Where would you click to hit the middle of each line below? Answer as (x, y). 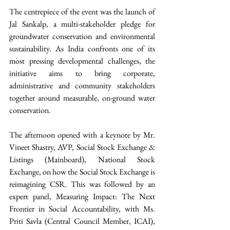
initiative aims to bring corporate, (82, 73)
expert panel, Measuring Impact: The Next (82, 197)
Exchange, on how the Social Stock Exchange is (82, 172)
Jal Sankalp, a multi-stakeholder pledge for (82, 24)
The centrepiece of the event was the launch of (82, 12)
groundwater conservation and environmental (82, 36)
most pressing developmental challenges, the (82, 61)
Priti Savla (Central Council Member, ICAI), (82, 221)
